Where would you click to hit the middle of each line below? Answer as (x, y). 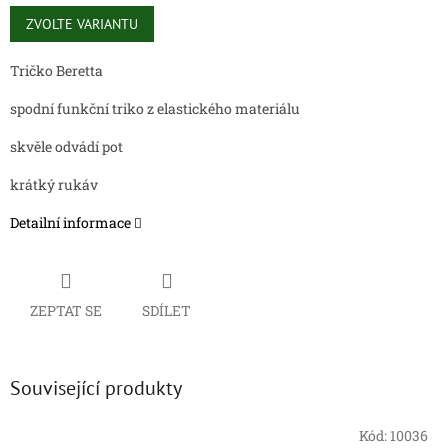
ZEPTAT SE (66, 310)
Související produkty (96, 387)
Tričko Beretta (56, 71)
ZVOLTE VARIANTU (82, 24)
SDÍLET (166, 310)
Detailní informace (70, 223)
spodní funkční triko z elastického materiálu (155, 109)
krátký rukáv (54, 185)
